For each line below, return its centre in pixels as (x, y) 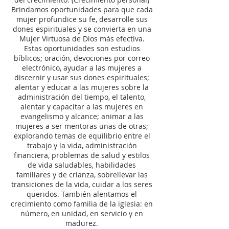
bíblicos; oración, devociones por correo (82, 58)
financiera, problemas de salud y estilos (82, 155)
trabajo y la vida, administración (82, 145)
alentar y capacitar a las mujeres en (82, 107)
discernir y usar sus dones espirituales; (82, 77)
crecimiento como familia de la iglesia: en (82, 204)
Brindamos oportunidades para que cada (82, 9)
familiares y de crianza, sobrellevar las (82, 175)
